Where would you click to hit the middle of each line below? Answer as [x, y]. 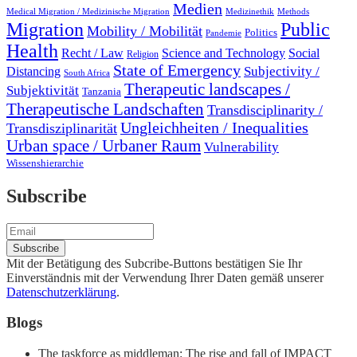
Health [32, 51]
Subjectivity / [282, 71]
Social [304, 53]
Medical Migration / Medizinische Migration [88, 11]
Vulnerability [241, 147]
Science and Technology [224, 53]
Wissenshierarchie [45, 163]
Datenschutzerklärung [61, 292]
